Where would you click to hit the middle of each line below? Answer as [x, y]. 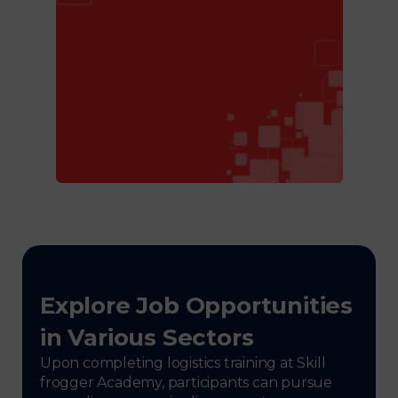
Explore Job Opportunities [196, 305]
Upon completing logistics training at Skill [183, 362]
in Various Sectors [147, 337]
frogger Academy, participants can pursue [186, 382]
